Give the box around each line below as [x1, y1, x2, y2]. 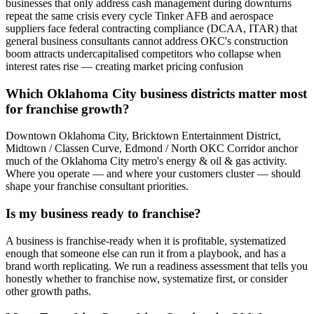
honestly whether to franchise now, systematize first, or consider [6, 272, 287, 285]
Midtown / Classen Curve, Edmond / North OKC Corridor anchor [6, 142, 298, 155]
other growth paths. [6, 285, 91, 297]
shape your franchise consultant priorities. [6, 180, 189, 193]
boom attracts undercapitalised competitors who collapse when [6, 47, 281, 60]
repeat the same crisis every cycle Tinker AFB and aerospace [6, 9, 273, 22]
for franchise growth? [6, 101, 130, 116]
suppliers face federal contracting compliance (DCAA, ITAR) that [6, 22, 297, 34]
